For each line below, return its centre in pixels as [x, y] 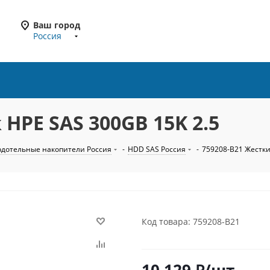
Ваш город [57, 25]
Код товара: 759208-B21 [191, 221]
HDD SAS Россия [157, 149]
